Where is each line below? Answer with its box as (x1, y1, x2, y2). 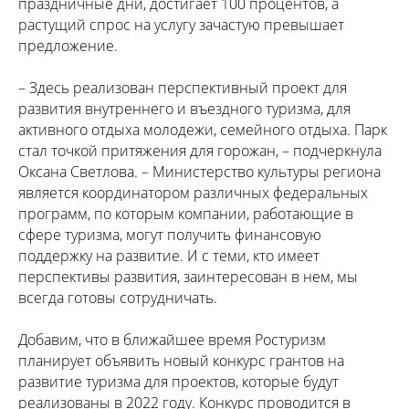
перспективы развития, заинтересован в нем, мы (18, 267, 358, 288)
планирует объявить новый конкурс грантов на (18, 351, 344, 372)
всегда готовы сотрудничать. (18, 288, 217, 309)
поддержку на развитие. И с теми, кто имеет (18, 246, 320, 267)
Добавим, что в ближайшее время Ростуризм (18, 330, 326, 351)
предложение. (18, 36, 118, 57)
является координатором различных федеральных (18, 183, 368, 204)
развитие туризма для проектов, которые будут (18, 372, 339, 393)
